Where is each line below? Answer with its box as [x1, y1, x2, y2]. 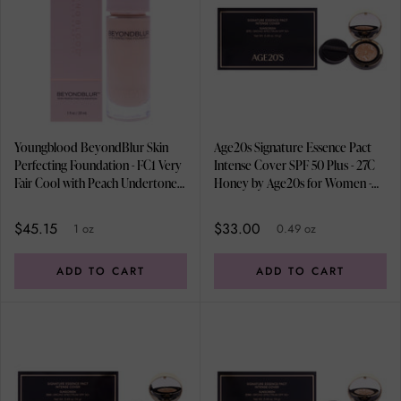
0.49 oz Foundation [214, 192, 313, 210]
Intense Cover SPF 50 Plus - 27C [214, 157, 375, 175]
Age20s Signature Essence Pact [214, 139, 371, 157]
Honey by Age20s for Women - [214, 175, 371, 192]
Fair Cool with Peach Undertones [14, 175, 182, 192]
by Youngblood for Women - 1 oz [14, 192, 183, 210]
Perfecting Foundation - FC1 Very [14, 157, 182, 175]
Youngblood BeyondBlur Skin [14, 139, 168, 157]
